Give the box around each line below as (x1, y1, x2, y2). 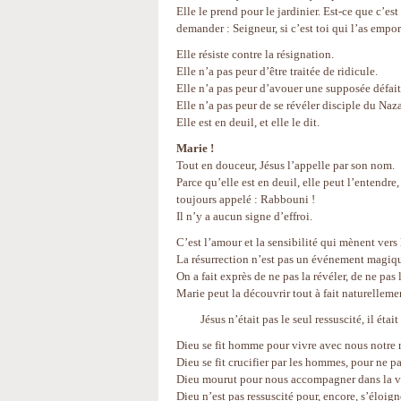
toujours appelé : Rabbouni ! (176, 192, 315, 206)
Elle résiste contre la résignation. (176, 47, 334, 61)
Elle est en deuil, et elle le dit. (176, 115, 341, 129)
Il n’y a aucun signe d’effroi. (176, 209, 312, 223)
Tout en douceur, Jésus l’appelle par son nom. (176, 158, 395, 172)
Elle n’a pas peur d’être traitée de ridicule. (176, 64, 378, 78)
